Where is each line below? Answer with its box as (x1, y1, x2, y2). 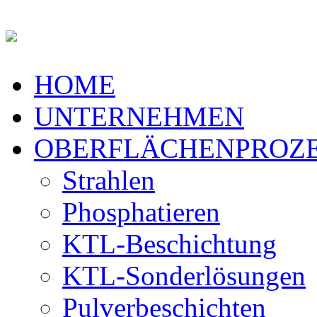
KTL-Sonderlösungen (62, 260, 306, 291)
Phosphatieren (62, 197, 220, 227)
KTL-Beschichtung (62, 229, 277, 259)
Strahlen (62, 165, 155, 195)
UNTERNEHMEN (34, 101, 244, 132)
